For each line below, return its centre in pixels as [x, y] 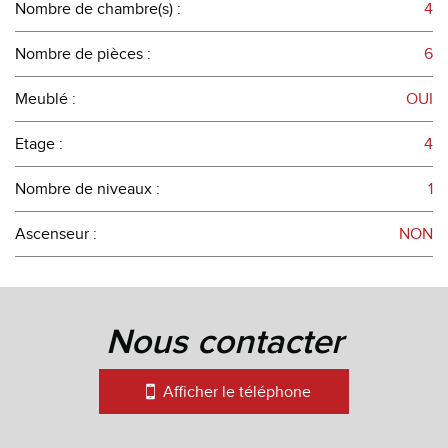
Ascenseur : [56, 234]
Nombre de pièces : [83, 54]
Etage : [39, 144]
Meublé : [45, 99]
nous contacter [236, 343]
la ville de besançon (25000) [182, 276]
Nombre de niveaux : [87, 189]
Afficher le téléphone [236, 391]
